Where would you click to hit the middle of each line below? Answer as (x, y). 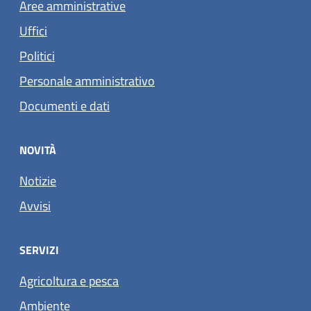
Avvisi (35, 206)
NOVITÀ (38, 150)
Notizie (38, 181)
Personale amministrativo (87, 81)
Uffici (33, 31)
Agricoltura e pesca (69, 281)
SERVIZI (39, 250)
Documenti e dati (65, 106)
